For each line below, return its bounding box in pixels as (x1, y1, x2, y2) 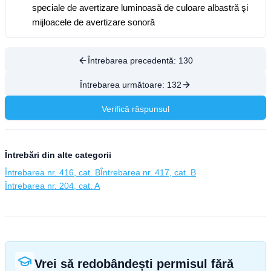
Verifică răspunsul (102, 104, 169, 114)
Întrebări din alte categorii (5, 150, 111, 160)
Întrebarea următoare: (80, 80, 167, 90)
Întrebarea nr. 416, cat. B (5, 168, 100, 177)
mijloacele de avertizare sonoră (32, 17, 155, 27)
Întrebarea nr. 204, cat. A (5, 181, 100, 191)
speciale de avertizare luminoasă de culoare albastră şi (32, 2, 248, 13)
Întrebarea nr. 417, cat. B (100, 168, 196, 177)
